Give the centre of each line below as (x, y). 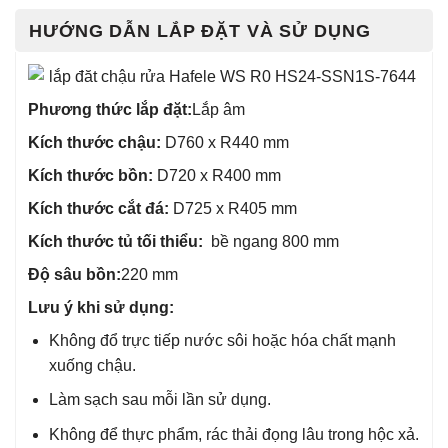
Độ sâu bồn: (74, 274)
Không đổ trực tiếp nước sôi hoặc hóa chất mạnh (222, 340)
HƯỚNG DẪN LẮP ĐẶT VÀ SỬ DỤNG (200, 30)
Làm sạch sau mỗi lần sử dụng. (159, 400)
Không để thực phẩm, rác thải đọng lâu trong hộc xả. (233, 435)
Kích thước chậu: (94, 142)
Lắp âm (218, 109)
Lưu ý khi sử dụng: (101, 307)
